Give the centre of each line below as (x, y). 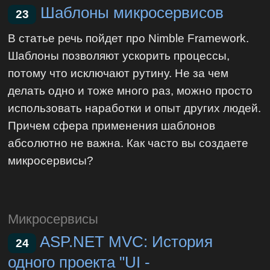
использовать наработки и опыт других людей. (135, 108)
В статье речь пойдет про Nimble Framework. (129, 38)
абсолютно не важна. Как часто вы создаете (128, 143)
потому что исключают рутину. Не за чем (118, 73)
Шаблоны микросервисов (132, 13)
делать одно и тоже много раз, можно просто (130, 90)
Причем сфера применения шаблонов (112, 125)
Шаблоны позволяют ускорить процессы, (119, 55)
